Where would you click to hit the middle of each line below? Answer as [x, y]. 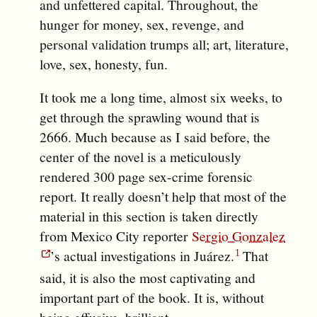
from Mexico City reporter [116, 236]
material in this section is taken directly [149, 217]
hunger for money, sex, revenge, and [142, 24]
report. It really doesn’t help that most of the [163, 197]
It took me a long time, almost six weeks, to [161, 98]
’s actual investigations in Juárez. [142, 256]
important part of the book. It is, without [152, 298]
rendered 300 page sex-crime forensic [146, 177]
